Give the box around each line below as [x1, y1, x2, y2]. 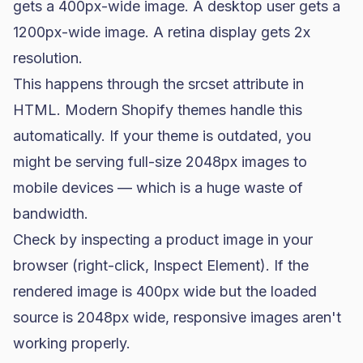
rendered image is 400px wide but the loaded [13, 283, 317, 300]
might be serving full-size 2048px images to [13, 153, 307, 170]
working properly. [13, 335, 130, 352]
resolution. [13, 49, 83, 66]
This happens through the [13, 75, 188, 92]
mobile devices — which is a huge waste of [13, 179, 303, 196]
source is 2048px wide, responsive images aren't [13, 309, 341, 326]
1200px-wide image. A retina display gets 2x [13, 23, 310, 41]
